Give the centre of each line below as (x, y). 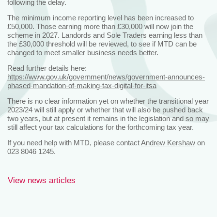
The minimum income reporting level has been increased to (101, 17)
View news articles (42, 180)
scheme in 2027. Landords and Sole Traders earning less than (105, 35)
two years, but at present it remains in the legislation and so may (108, 118)
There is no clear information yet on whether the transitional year (108, 101)
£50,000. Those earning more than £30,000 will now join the (100, 26)
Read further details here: (47, 68)
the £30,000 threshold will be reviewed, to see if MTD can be (102, 44)
